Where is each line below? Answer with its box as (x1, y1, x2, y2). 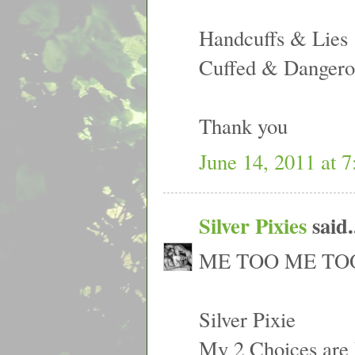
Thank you (199, 112, 288, 140)
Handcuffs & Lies (199, 24, 348, 52)
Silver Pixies (199, 209, 307, 241)
